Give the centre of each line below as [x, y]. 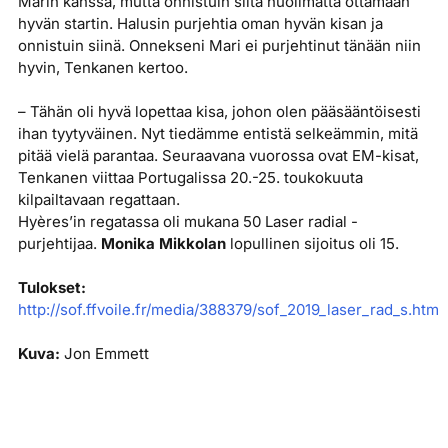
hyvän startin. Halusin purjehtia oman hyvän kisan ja [200, 24]
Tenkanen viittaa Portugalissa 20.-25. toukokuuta [190, 178]
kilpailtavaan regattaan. [98, 200]
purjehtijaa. [59, 244]
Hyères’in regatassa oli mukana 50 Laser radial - [187, 222]
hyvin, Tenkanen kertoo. [102, 68]
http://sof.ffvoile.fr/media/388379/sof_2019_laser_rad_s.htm [228, 310]
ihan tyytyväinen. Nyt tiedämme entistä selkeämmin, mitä [217, 134]
